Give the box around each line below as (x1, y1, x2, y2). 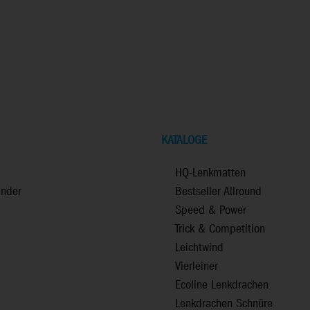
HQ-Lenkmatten (175, 165, 246, 181)
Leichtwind (175, 239, 224, 256)
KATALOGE (161, 132, 207, 149)
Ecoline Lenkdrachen (175, 277, 268, 293)
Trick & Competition (175, 221, 265, 237)
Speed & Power (175, 202, 246, 219)
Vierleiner (175, 258, 218, 275)
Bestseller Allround (175, 183, 262, 200)
